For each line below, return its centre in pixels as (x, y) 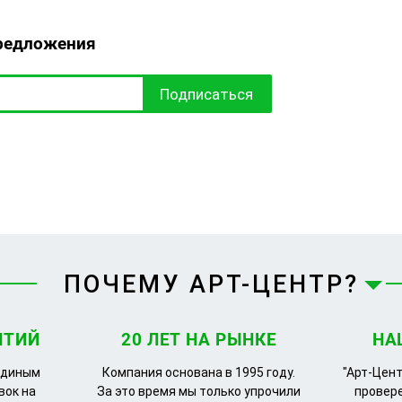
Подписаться (206, 94)
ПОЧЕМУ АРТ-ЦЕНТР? (211, 284)
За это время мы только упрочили (199, 391)
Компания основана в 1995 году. (199, 372)
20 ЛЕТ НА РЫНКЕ (199, 340)
